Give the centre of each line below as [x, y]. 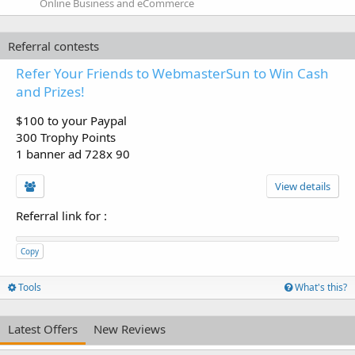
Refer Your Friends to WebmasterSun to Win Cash [172, 73]
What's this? [320, 287]
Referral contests [53, 46]
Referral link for [60, 215]
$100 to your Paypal [71, 120]
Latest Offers [43, 328]
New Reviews [130, 328]
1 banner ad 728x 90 [73, 153]
